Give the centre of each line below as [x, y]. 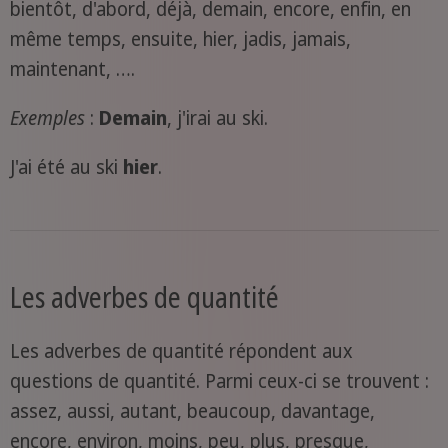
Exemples [49, 118]
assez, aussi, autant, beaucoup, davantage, [192, 411]
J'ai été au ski [66, 167]
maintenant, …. [72, 69]
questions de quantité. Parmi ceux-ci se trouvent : [219, 381]
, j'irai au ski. [217, 118]
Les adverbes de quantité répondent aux [181, 351]
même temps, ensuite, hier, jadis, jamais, [180, 39]
